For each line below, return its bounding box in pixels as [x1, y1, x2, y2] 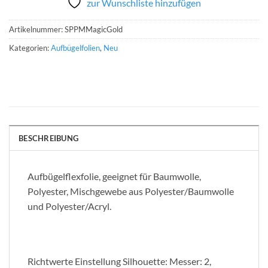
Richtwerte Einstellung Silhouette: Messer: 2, [28, 255, 211, 267]
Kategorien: [9, 43, 51, 53]
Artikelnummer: [9, 25, 65, 35]
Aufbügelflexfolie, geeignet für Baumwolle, [28, 170, 201, 182]
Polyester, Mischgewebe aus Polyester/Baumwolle [28, 185, 234, 197]
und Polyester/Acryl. [28, 200, 111, 212]
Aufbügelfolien [51, 43, 100, 53]
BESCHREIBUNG [19, 133, 79, 143]
